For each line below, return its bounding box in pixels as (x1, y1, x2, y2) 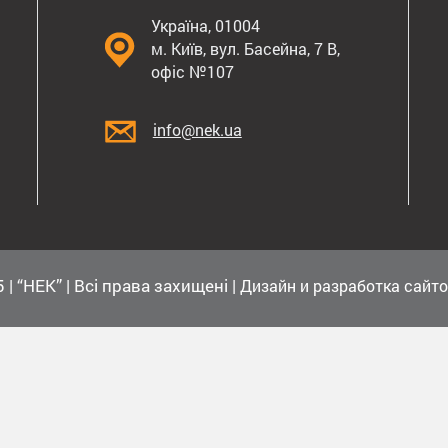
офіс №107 (150, 61, 234, 82)
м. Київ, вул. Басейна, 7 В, (150, 38, 340, 59)
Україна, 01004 (150, 15, 260, 36)
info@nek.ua (152, 119, 242, 140)
